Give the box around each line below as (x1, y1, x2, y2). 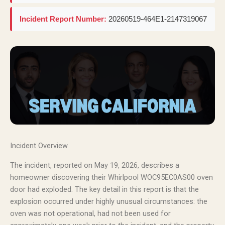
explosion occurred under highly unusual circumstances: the (10, 196, 207, 206)
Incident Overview (10, 141, 68, 151)
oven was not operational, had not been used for (10, 208, 171, 218)
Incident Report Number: (20, 15, 106, 23)
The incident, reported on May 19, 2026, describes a (10, 160, 179, 170)
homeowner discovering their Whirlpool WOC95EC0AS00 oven (10, 172, 213, 182)
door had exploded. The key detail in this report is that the (10, 184, 199, 194)
